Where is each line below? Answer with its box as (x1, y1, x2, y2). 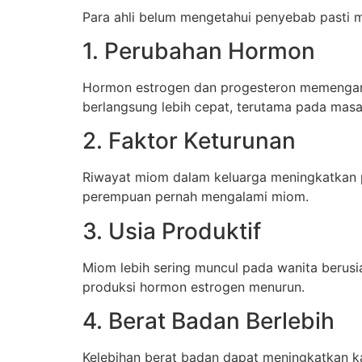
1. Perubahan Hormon (82, 36, 315, 65)
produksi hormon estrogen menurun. (82, 278, 305, 295)
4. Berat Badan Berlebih (82, 307, 335, 335)
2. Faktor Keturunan (82, 127, 296, 155)
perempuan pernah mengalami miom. (82, 188, 309, 205)
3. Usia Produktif (82, 217, 261, 245)
